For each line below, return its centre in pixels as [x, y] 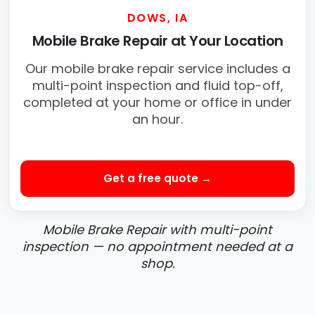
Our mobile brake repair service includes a [157, 69]
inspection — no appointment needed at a [157, 247]
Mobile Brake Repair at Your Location [157, 41]
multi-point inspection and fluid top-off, [157, 86]
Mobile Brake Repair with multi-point [157, 230]
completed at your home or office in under [157, 103]
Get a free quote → [157, 179]
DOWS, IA [157, 18]
